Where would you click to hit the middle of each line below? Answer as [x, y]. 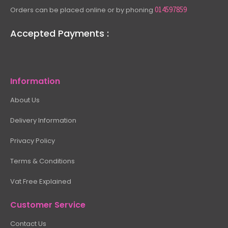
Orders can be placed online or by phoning [82, 10]
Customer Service [48, 205]
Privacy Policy [33, 141]
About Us [25, 100]
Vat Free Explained [41, 182]
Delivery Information [43, 121]
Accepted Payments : [60, 34]
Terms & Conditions [42, 161]
